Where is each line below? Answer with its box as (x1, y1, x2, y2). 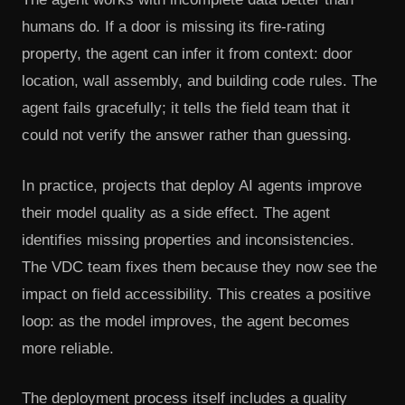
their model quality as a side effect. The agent (22, 203, 330, 221)
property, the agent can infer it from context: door (22, 45, 353, 63)
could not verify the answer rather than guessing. (22, 127, 352, 145)
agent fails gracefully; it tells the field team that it (22, 99, 350, 118)
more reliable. (22, 339, 114, 357)
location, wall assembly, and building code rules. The (22, 72, 377, 90)
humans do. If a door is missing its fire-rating (22, 18, 325, 36)
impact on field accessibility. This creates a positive (22, 285, 371, 303)
